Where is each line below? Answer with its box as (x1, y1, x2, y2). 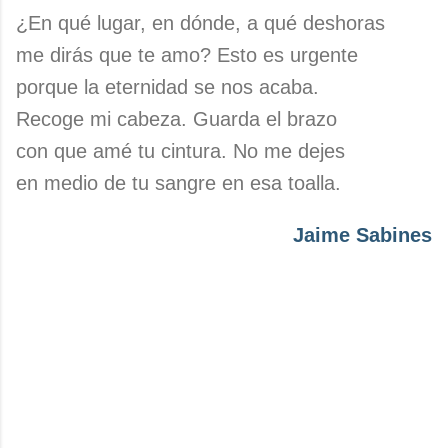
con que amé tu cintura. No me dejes (16, 140, 345, 162)
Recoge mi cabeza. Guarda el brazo (16, 108, 337, 130)
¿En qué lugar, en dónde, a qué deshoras (16, 12, 385, 34)
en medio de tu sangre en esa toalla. (16, 172, 341, 194)
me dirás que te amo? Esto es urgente (16, 44, 358, 66)
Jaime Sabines (293, 224, 432, 246)
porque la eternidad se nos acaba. (16, 76, 319, 98)
